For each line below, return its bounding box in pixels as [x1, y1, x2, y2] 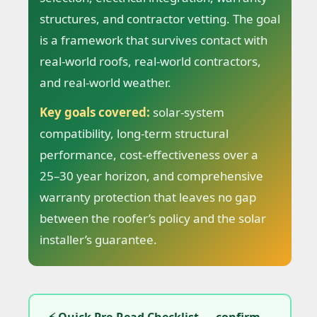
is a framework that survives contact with [40, 32, 267, 49]
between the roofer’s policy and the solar [40, 210, 266, 227]
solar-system [150, 104, 224, 121]
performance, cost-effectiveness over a [40, 146, 258, 163]
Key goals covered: [40, 104, 150, 121]
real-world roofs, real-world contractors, [40, 53, 261, 70]
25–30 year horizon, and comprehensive [40, 168, 263, 185]
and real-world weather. [40, 74, 171, 91]
